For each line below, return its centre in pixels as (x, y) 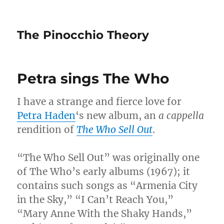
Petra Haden (46, 115)
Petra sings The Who (93, 78)
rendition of (47, 129)
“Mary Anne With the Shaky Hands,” (105, 213)
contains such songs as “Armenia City (107, 185)
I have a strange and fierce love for (99, 101)
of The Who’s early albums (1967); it (104, 171)
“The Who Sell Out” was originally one (108, 157)
